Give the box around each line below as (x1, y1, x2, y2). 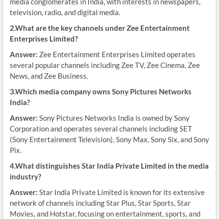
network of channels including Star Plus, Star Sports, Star (9, 198, 191, 207)
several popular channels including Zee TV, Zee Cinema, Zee (9, 61, 200, 69)
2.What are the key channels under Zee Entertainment (9, 23, 190, 32)
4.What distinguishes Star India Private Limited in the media (9, 161, 209, 170)
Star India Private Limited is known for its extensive (37, 188, 205, 197)
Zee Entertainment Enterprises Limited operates (37, 50, 196, 59)
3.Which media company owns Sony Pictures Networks (9, 87, 192, 96)
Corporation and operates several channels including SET (9, 124, 192, 133)
